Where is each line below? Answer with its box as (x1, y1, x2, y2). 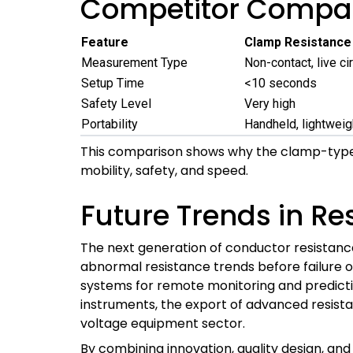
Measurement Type (81, 55, 188, 70)
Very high (244, 96, 295, 111)
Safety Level (81, 96, 151, 111)
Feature (81, 35, 128, 50)
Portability (81, 117, 138, 132)
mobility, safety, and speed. (80, 162, 248, 180)
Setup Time (81, 76, 144, 91)
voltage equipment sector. (80, 314, 245, 333)
